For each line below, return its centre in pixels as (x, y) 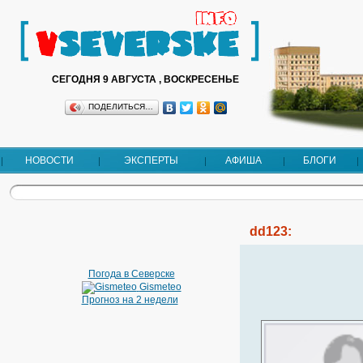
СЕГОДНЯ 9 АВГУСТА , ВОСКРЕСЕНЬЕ (145, 79)
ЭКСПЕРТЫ (151, 160)
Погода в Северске (131, 274)
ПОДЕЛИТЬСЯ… (120, 107)
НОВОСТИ (49, 160)
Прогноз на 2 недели (130, 300)
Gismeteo (160, 287)
